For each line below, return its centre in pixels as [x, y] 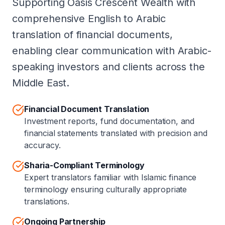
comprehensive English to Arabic [89, 19]
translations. [47, 201]
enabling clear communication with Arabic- [112, 51]
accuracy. [42, 145]
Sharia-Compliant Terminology [84, 165]
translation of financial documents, [92, 35]
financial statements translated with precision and [116, 133]
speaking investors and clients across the [108, 67]
